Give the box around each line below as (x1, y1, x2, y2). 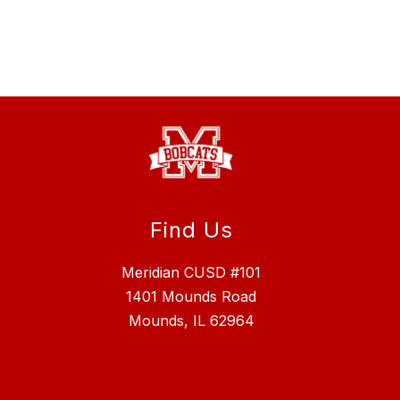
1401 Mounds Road (126, 287, 256, 305)
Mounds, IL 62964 (128, 311, 254, 329)
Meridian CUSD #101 (121, 262, 261, 281)
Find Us (149, 216, 233, 243)
